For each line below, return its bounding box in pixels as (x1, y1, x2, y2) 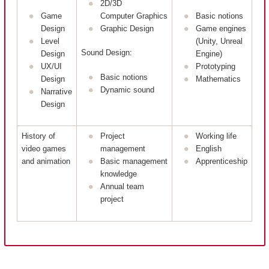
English (196, 144, 222, 154)
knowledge (100, 169, 137, 179)
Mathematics (196, 74, 241, 83)
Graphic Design (100, 23, 154, 33)
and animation (21, 157, 70, 166)
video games (21, 144, 66, 154)
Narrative (41, 86, 72, 96)
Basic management (100, 157, 168, 166)
